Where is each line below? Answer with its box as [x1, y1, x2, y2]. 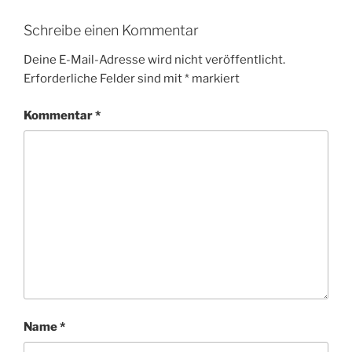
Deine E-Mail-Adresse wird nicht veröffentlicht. [24, 53, 285, 68]
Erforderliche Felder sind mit [24, 71, 185, 86]
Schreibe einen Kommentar [24, 21, 199, 38]
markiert [189, 71, 240, 86]
